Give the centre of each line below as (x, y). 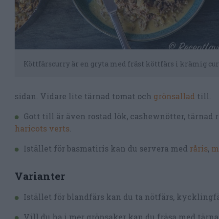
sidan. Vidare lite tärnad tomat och (84, 96)
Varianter (40, 176)
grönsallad (175, 96)
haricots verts (42, 128)
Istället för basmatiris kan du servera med (107, 148)
